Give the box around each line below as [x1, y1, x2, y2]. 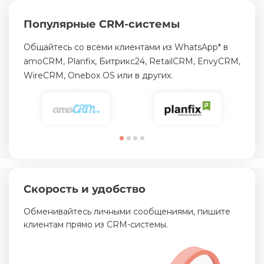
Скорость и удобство [24, 182, 146, 196]
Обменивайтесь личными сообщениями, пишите [24, 206, 230, 217]
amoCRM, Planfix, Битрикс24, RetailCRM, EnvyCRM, [24, 55, 240, 67]
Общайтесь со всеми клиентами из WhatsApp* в [24, 41, 228, 52]
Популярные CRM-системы [24, 17, 180, 31]
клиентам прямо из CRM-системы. [24, 219, 168, 230]
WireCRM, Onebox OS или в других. [24, 70, 173, 81]
